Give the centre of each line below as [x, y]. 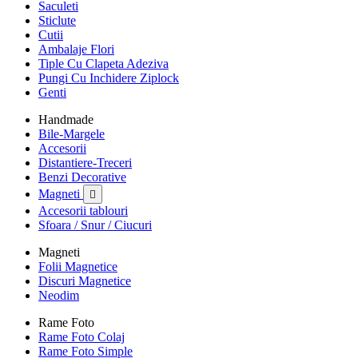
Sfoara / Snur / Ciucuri [95, 225]
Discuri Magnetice [85, 280]
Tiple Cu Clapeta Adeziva [103, 63]
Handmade [66, 119]
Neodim [59, 295]
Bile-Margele [72, 133]
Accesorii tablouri [83, 210]
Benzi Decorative [82, 177]
